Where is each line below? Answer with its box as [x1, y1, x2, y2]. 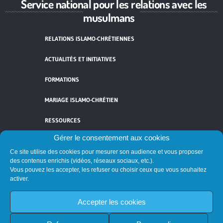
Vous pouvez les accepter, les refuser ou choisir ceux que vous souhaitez [10, 166, 207, 173]
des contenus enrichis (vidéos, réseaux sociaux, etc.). [10, 157, 154, 164]
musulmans [83, 10, 135, 25]
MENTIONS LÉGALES [45, 157, 98, 165]
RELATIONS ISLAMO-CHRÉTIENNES [45, 35, 134, 43]
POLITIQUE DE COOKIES [45, 178, 106, 186]
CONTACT [45, 137, 69, 145]
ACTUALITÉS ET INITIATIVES [45, 55, 116, 63]
